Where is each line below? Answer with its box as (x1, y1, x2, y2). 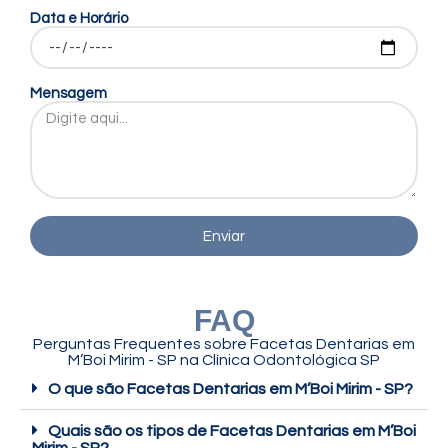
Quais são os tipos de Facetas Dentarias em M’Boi (48, 423, 416, 440)
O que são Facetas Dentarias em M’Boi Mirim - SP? (48, 381, 413, 398)
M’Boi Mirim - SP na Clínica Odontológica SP (68, 352, 380, 369)
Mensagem (30, 86, 107, 102)
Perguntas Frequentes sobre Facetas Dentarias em (33, 336, 415, 353)
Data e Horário (30, 11, 128, 27)
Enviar (203, 228, 245, 244)
